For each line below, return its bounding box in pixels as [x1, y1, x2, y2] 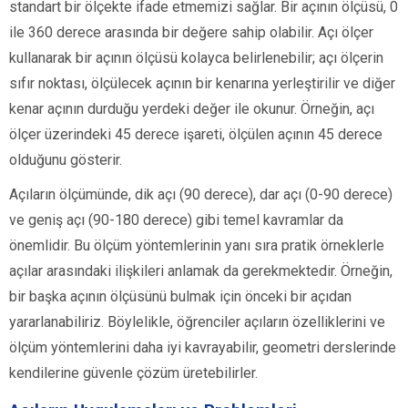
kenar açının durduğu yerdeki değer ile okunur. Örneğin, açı [9, 100, 374, 118]
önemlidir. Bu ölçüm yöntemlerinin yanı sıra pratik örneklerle [9, 237, 384, 255]
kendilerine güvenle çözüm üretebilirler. [9, 364, 258, 382]
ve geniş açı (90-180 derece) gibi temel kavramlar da [9, 211, 343, 229]
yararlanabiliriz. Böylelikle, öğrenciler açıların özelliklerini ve [9, 313, 385, 331]
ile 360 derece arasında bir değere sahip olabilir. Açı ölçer [9, 24, 373, 42]
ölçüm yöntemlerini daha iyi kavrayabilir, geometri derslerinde [9, 339, 396, 357]
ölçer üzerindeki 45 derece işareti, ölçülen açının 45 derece [9, 126, 382, 144]
